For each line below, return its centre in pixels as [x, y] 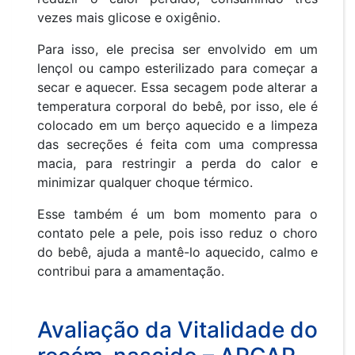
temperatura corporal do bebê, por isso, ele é [177, 107]
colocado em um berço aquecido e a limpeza [177, 126]
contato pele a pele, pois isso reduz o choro [177, 233]
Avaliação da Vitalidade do [177, 330]
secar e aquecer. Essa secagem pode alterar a [177, 88]
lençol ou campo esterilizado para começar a [177, 69]
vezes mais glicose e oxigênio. [131, 18]
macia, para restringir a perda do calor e [177, 164]
